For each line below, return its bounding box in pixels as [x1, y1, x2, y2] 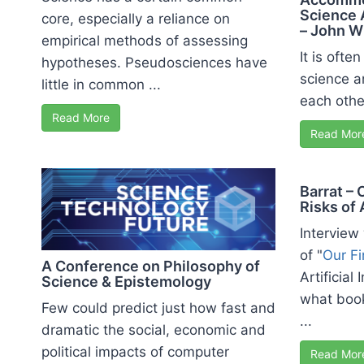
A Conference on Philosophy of [41, 258, 260, 275]
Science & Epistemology [41, 273, 211, 291]
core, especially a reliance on [41, 10, 230, 27]
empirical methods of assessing [41, 32, 248, 49]
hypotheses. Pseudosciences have [41, 54, 267, 71]
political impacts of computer [41, 344, 229, 361]
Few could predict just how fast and [41, 300, 275, 317]
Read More [52, 110, 110, 124]
